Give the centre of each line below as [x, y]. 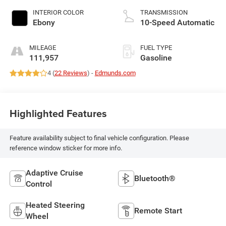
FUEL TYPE [156, 48]
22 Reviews [71, 73]
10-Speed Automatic [177, 23]
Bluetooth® [155, 178]
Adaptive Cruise [54, 173]
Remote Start [158, 210]
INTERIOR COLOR [58, 13]
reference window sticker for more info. [66, 148]
